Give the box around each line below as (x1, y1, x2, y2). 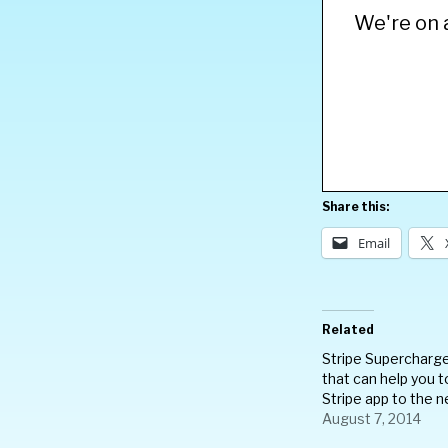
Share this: (322, 199, 389, 214)
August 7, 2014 (322, 410, 421, 427)
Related (322, 322, 374, 337)
